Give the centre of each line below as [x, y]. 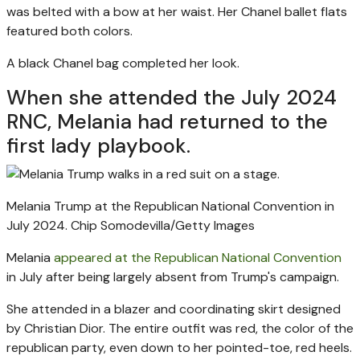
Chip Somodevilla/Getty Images [163, 225]
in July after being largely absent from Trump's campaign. [173, 276]
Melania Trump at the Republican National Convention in [170, 206]
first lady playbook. [98, 145]
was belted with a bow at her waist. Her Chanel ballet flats [177, 11]
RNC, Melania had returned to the [167, 121]
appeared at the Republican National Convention [198, 257]
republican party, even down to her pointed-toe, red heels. [179, 347]
